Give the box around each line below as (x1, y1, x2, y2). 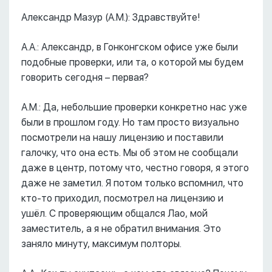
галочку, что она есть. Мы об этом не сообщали (21, 147, 238, 158)
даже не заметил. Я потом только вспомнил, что (21, 177, 243, 189)
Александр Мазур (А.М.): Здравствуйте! (21, 12, 200, 23)
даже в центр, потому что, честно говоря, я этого (21, 162, 249, 174)
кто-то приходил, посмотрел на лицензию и (21, 192, 223, 204)
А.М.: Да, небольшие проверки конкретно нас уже (21, 101, 247, 113)
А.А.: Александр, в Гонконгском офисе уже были (21, 41, 238, 53)
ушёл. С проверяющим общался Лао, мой (21, 208, 208, 219)
